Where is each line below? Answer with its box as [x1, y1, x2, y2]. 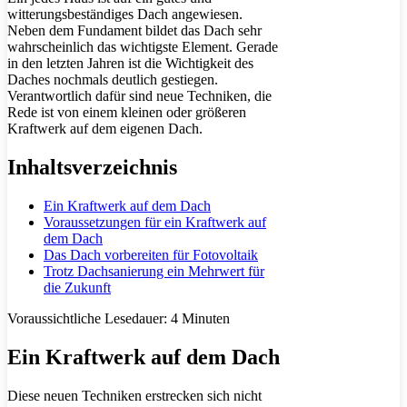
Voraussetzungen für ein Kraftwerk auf [44, 214, 266, 231]
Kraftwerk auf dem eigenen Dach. [7, 121, 203, 137]
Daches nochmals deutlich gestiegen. [7, 72, 218, 88]
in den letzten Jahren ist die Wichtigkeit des [7, 55, 253, 72]
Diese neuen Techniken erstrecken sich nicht [7, 387, 262, 403]
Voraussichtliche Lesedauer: [7, 311, 171, 327]
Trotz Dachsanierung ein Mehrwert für [44, 263, 264, 280]
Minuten [178, 311, 230, 327]
